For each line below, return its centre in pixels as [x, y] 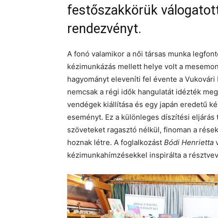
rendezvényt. [104, 29]
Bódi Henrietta [189, 142]
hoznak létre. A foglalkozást [116, 142]
